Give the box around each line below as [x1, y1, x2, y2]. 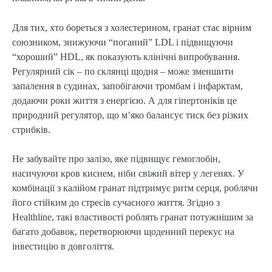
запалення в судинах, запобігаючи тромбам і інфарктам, [12, 80, 243, 91]
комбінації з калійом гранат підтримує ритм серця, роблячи [12, 182, 258, 193]
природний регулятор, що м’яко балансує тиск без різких [12, 109, 248, 120]
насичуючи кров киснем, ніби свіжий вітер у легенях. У [12, 168, 244, 178]
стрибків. [12, 124, 50, 135]
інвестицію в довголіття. [12, 240, 114, 251]
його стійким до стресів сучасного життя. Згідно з [12, 197, 220, 208]
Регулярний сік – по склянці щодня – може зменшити [12, 66, 234, 76]
